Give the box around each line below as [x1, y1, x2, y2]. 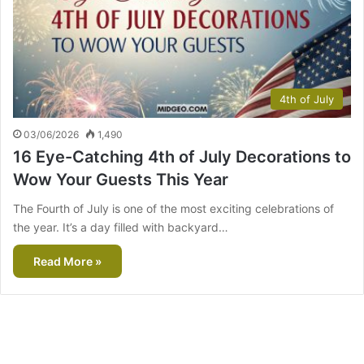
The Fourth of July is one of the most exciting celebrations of [13, 201, 334, 216]
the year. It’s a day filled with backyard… [13, 220, 228, 235]
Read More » [33, 254, 102, 269]
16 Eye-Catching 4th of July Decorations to [13, 147, 351, 167]
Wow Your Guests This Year [13, 170, 228, 190]
